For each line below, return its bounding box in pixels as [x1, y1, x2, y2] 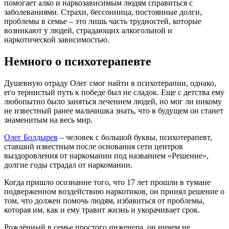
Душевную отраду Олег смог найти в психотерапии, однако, [4, 78, 216, 87]
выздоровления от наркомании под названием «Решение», [4, 151, 209, 160]
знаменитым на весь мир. [4, 115, 93, 124]
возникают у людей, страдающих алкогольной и [4, 26, 172, 35]
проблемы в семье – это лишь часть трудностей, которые [4, 16, 201, 26]
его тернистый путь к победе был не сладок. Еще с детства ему [4, 87, 224, 97]
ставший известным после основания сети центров [4, 142, 183, 151]
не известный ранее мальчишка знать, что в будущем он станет [4, 106, 223, 115]
